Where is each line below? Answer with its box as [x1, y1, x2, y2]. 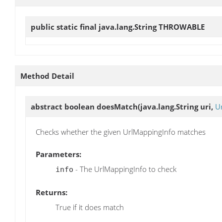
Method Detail [20, 71, 74, 81]
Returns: [36, 187, 67, 197]
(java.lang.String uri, [138, 102, 215, 112]
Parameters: [36, 149, 81, 160]
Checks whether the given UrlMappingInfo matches [36, 127, 206, 137]
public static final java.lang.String [31, 21, 159, 32]
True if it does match [55, 202, 124, 212]
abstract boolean [31, 102, 97, 112]
